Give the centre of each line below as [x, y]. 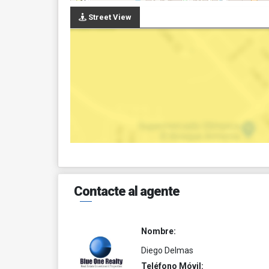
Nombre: [158, 231]
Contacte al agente [127, 191]
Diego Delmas [167, 250]
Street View [109, 17]
